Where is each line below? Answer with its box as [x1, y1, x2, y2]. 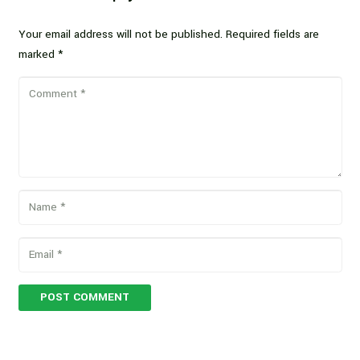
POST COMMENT [39, 289, 129, 305]
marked [18, 46, 58, 62]
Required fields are [225, 26, 319, 42]
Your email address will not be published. [18, 26, 223, 42]
